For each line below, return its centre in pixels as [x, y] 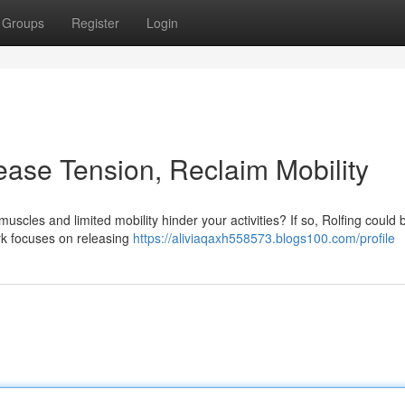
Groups [23, 23]
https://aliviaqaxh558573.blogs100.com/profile [264, 238]
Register [95, 23]
